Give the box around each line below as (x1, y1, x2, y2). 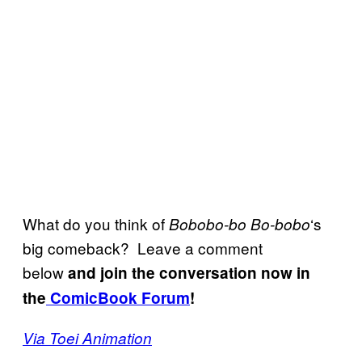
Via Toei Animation (23, 327, 152, 349)
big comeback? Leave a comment (23, 237, 263, 259)
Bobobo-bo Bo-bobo (169, 213, 310, 235)
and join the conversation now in (68, 262, 310, 284)
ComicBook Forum (46, 287, 190, 309)
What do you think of (23, 213, 169, 235)
